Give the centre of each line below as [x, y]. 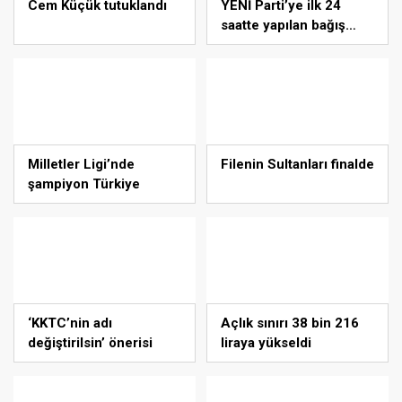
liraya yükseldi [266, 343]
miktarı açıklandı [272, 45]
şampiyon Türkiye [84, 184]
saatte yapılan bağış [283, 25]
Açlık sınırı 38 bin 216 [290, 323]
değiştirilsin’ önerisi [90, 343]
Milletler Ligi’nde [81, 164]
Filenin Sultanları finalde [297, 164]
